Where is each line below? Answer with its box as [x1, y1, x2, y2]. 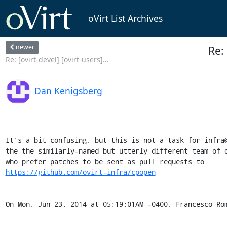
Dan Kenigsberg [34, 84, 102, 97]
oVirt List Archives [88, 12, 163, 25]
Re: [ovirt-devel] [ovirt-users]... [5, 54, 109, 64]
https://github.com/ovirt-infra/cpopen [5, 167, 156, 177]
